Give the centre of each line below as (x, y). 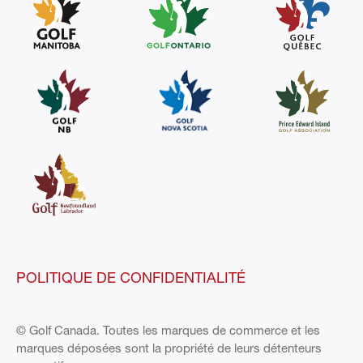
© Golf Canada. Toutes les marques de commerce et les (168, 329)
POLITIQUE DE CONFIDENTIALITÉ (131, 277)
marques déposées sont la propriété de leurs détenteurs (169, 347)
